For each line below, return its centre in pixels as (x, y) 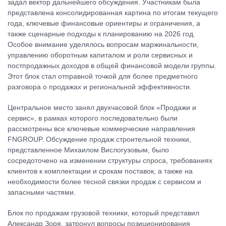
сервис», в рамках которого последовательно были (93, 118)
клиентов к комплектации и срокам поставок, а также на (100, 171)
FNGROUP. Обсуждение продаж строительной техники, (99, 139)
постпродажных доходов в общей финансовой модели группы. (112, 66)
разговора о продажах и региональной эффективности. (100, 87)
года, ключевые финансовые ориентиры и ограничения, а (104, 23)
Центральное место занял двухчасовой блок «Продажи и (102, 107)
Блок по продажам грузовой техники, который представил (103, 213)
